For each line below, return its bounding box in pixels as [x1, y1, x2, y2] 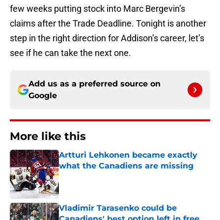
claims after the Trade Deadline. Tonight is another [10, 18, 206, 29]
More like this [10, 130, 86, 143]
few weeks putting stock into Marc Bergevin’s [10, 3, 185, 14]
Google [28, 91, 57, 101]
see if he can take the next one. [10, 48, 131, 58]
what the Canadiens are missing [59, 161, 193, 171]
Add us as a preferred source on [28, 79, 161, 89]
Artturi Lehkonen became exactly [59, 150, 197, 160]
